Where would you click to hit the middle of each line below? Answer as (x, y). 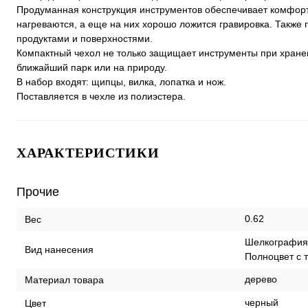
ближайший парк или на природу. (92, 67)
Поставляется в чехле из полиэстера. (101, 96)
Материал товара (64, 279)
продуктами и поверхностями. (85, 38)
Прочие (38, 192)
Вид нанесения (59, 249)
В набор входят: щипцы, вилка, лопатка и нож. (121, 82)
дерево (261, 279)
